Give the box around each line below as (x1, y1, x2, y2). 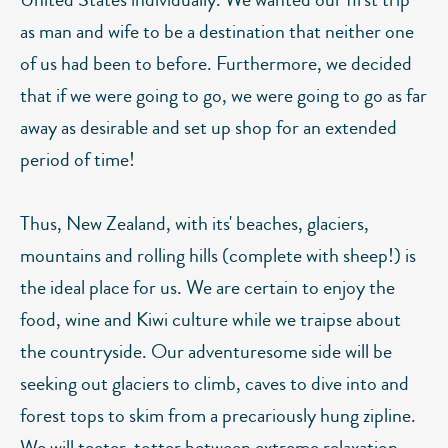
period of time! (20, 145, 135, 174)
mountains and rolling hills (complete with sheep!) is (20, 241, 416, 270)
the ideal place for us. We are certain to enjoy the (20, 273, 395, 302)
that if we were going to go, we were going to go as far (20, 81, 427, 110)
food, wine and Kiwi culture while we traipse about (20, 305, 401, 334)
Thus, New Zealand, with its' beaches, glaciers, (20, 209, 369, 238)
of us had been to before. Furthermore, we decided (20, 49, 412, 78)
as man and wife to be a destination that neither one (20, 17, 414, 46)
